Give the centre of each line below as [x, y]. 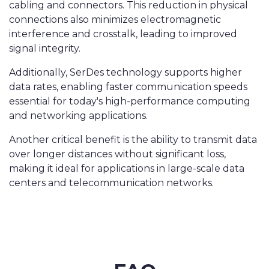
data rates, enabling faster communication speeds [128, 87]
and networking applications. [78, 116]
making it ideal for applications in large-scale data [127, 168]
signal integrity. [45, 48]
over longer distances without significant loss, [117, 154]
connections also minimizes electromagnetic [115, 20]
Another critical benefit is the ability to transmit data [133, 140]
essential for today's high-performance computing [130, 101]
